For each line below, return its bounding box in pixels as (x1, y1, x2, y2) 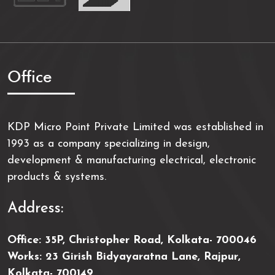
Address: (7, 201, 63, 217)
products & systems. (7, 171, 106, 184)
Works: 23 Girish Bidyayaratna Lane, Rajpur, (7, 251, 241, 263)
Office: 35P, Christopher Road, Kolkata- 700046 (7, 234, 257, 247)
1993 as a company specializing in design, (7, 138, 210, 150)
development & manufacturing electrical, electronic (7, 155, 256, 167)
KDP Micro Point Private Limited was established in (7, 122, 263, 134)
